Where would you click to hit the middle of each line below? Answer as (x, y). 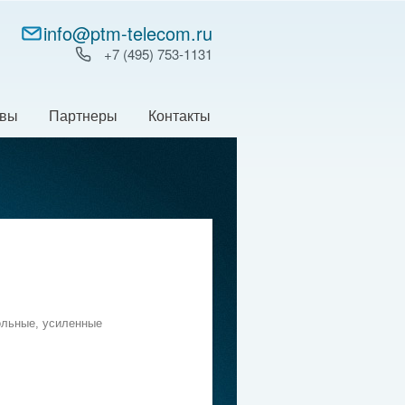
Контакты (179, 116)
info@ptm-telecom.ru (128, 33)
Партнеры (83, 116)
